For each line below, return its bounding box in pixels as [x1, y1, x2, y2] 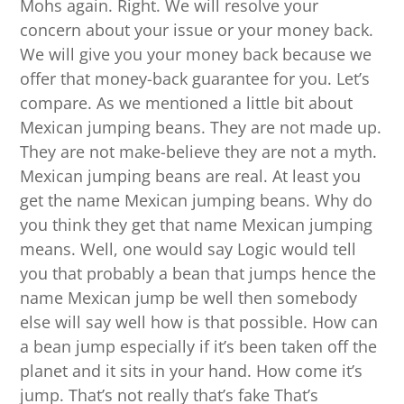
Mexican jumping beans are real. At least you [20, 165, 362, 188]
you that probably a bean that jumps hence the [20, 262, 377, 285]
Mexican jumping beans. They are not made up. [20, 116, 382, 139]
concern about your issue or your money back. [20, 19, 374, 41]
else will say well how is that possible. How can [20, 311, 379, 334]
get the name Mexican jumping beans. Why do [20, 189, 373, 212]
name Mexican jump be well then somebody [20, 287, 358, 309]
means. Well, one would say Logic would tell [20, 238, 357, 261]
